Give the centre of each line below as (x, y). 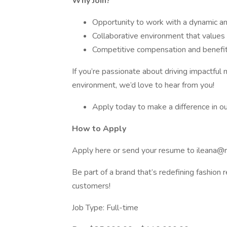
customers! (91, 186)
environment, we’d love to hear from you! (143, 85)
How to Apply (99, 129)
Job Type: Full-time (105, 208)
